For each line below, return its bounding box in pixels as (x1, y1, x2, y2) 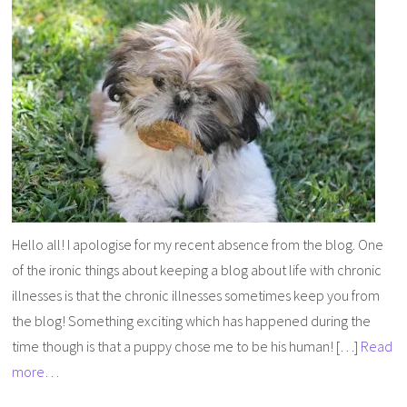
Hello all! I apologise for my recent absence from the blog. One (12, 234, 384, 253)
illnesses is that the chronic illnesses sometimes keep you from (12, 285, 381, 304)
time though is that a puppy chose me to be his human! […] (12, 336, 362, 355)
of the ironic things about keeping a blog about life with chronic (12, 260, 382, 279)
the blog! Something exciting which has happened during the (12, 311, 372, 330)
